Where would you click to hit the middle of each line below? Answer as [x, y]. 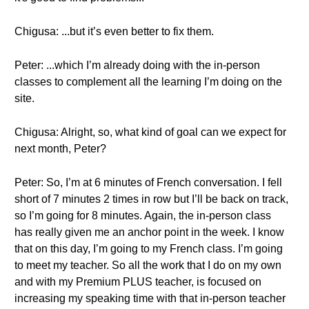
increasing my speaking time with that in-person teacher [150, 298]
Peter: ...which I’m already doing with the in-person [137, 65]
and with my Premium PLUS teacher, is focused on [138, 282]
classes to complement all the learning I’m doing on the [148, 82]
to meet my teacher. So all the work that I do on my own [148, 265]
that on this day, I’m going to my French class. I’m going [149, 249]
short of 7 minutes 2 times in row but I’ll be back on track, [151, 199]
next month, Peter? [60, 149]
